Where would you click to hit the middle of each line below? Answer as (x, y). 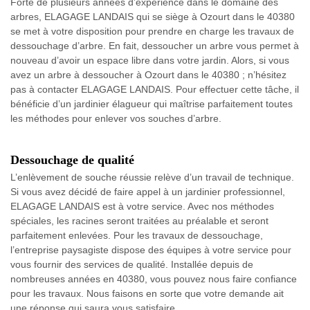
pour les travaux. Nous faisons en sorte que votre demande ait (147, 293)
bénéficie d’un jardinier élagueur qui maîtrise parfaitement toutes (152, 103)
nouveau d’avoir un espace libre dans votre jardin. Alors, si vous (150, 60)
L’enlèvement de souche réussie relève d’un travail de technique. (152, 177)
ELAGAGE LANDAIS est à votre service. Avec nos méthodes (142, 206)
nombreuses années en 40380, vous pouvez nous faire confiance (154, 279)
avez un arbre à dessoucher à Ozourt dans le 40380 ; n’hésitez (148, 74)
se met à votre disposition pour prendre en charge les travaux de (152, 31)
